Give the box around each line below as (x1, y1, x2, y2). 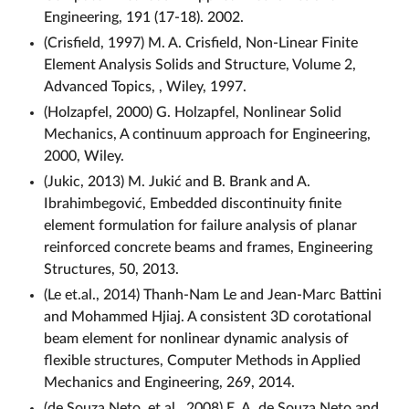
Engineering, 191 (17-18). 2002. (44, 9, 244, 25)
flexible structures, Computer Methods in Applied (44, 352, 361, 368)
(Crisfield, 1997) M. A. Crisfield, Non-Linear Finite (44, 35, 358, 50)
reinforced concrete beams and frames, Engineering (44, 239, 372, 255)
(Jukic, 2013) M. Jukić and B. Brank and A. (44, 173, 310, 189)
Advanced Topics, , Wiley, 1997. (44, 79, 246, 94)
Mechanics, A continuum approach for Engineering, (44, 126, 371, 142)
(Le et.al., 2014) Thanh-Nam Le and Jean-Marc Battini (44, 287, 382, 302)
